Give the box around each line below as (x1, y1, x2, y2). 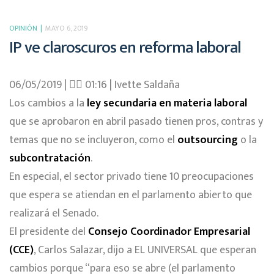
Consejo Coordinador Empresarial (88, 223, 250, 242)
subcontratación (9, 149, 91, 168)
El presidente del (9, 223, 88, 242)
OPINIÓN (9, 22, 37, 35)
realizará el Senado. (9, 204, 98, 223)
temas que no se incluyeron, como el (9, 131, 177, 150)
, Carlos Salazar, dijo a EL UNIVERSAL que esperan (34, 241, 256, 260)
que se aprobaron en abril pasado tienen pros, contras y (9, 113, 263, 131)
